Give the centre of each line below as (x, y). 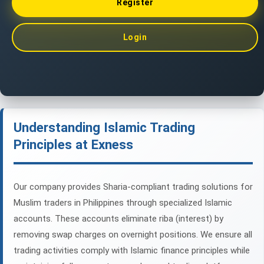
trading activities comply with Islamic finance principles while (132, 251)
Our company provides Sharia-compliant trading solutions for (133, 187)
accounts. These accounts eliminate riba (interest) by (118, 219)
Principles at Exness (73, 145)
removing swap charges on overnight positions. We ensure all (133, 235)
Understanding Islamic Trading (104, 128)
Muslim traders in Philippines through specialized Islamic (123, 203)
